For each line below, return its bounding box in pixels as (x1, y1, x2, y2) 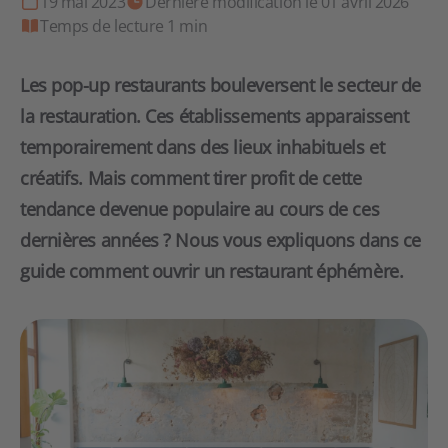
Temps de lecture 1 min (40, 15, 208, 37)
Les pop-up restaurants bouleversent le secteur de (20, 73, 421, 97)
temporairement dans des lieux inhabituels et (20, 135, 385, 159)
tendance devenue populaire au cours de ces (20, 197, 380, 221)
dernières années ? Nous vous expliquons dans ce (20, 228, 421, 252)
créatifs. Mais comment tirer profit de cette (20, 166, 362, 190)
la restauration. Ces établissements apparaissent (20, 104, 409, 128)
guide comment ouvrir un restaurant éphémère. (20, 259, 404, 283)
